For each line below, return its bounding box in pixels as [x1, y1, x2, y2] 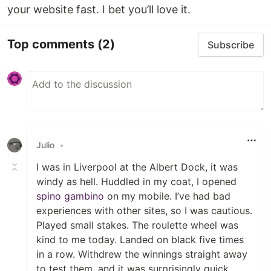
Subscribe [207, 38, 254, 51]
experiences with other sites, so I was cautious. [36, 204, 252, 217]
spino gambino [36, 189, 104, 202]
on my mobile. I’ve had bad [104, 189, 230, 202]
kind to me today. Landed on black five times [36, 233, 244, 246]
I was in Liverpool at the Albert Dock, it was [36, 160, 238, 173]
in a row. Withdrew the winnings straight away [36, 247, 247, 260]
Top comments [7, 37, 97, 52]
